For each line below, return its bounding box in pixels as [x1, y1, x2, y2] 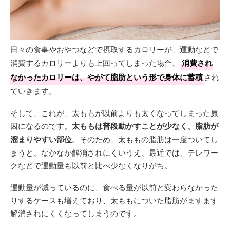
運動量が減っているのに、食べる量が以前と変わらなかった [10, 182, 218, 193]
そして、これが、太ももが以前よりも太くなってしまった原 [10, 107, 218, 118]
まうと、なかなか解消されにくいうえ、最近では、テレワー [10, 147, 218, 158]
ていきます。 [10, 85, 56, 96]
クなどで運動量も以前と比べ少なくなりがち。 [10, 160, 172, 170]
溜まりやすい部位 [10, 133, 72, 145]
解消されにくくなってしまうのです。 [10, 207, 141, 218]
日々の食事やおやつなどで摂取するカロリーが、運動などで [10, 44, 218, 54]
